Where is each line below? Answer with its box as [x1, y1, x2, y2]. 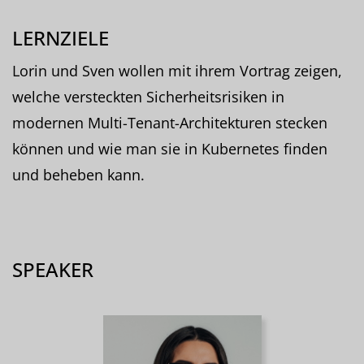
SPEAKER [12, 255, 93, 283]
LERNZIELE [12, 24, 109, 51]
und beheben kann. [12, 164, 145, 184]
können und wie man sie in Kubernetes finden [12, 138, 327, 158]
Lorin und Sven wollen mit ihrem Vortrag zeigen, [12, 60, 342, 80]
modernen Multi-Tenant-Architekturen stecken [12, 112, 327, 132]
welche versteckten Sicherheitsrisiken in [12, 86, 284, 106]
